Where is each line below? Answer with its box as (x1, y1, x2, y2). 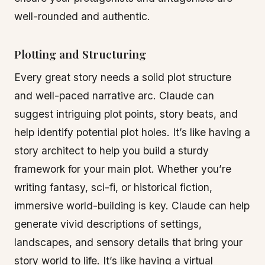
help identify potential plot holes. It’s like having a (14, 126, 250, 138)
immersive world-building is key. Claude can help (14, 199, 250, 212)
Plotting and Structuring (14, 46, 146, 62)
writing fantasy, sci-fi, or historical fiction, (14, 181, 212, 193)
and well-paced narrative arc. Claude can (14, 89, 214, 102)
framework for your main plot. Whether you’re (14, 163, 231, 175)
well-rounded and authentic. (14, 10, 150, 22)
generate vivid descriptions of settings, (14, 218, 202, 230)
